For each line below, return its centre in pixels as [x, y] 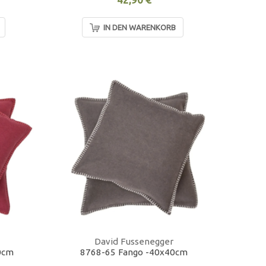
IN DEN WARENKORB [139, 28]
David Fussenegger [134, 242]
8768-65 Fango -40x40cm [134, 252]
